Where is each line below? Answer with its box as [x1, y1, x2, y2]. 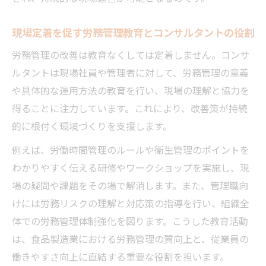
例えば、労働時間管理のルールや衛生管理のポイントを [12, 142, 249, 157]
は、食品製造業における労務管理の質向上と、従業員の [12, 231, 249, 246]
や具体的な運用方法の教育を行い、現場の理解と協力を [12, 83, 249, 97]
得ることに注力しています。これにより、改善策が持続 [12, 100, 248, 115]
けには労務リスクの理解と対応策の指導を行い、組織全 [12, 195, 249, 210]
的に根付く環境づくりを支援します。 [12, 118, 172, 133]
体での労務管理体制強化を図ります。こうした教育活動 [12, 213, 248, 228]
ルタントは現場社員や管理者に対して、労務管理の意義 [12, 65, 249, 80]
